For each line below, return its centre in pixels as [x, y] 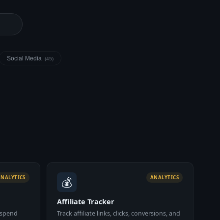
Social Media [25, 58]
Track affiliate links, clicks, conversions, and [119, 214]
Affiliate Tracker [86, 201]
